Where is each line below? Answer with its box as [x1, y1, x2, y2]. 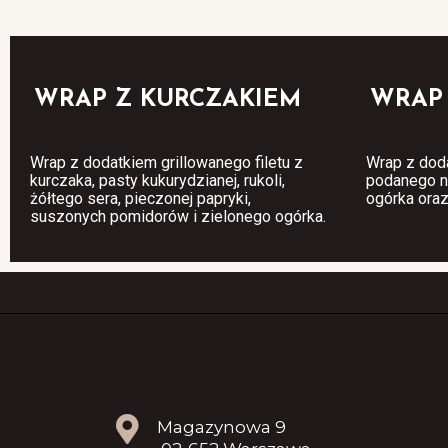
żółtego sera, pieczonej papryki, [30, 188, 251, 208]
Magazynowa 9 [157, 416, 286, 437]
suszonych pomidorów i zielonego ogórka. [30, 206, 326, 226]
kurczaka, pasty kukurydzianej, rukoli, [30, 170, 285, 190]
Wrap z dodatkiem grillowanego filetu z [30, 152, 303, 172]
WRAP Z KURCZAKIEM [34, 87, 301, 112]
